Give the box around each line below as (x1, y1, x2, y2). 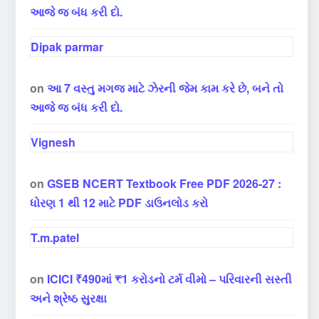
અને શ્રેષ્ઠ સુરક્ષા (30, 290, 107, 307)
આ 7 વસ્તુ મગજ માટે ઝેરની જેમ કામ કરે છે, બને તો (47, 80, 283, 97)
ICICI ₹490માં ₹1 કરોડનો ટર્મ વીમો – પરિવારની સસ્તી (47, 271, 292, 288)
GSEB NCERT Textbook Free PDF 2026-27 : (47, 175, 281, 192)
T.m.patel (31, 229, 79, 246)
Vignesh (31, 134, 75, 151)
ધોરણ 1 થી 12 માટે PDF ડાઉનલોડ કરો (30, 194, 208, 211)
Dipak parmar (31, 38, 103, 56)
